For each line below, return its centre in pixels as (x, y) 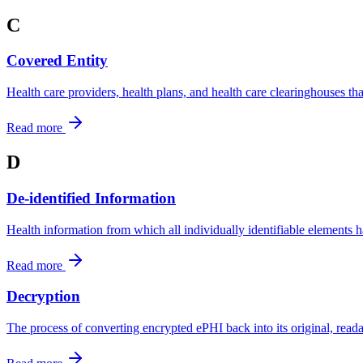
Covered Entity (57, 61)
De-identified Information (91, 198)
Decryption (43, 297)
